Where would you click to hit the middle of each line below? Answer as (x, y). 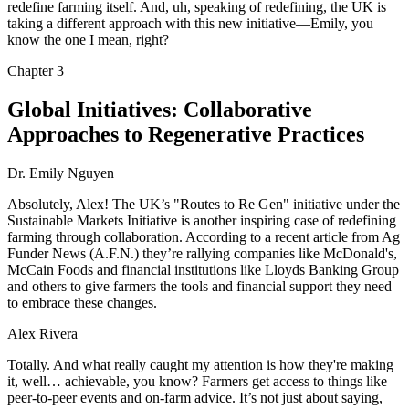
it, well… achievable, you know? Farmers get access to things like (197, 382)
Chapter (32, 71)
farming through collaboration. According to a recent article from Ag (204, 237)
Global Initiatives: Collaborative (160, 110)
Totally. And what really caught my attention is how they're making (200, 365)
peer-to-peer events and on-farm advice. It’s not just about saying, (195, 398)
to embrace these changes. (82, 303)
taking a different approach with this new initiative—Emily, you (190, 24)
